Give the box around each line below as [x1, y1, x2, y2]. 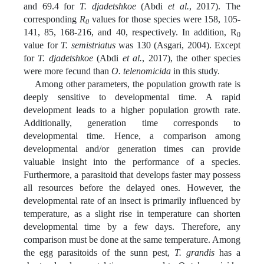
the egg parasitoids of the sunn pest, [24, 247, 174, 258]
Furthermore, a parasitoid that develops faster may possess [24, 169, 240, 180]
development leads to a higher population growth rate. [24, 104, 240, 115]
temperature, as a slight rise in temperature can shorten [24, 208, 240, 219]
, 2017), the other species [142, 52, 241, 63]
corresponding [24, 14, 80, 24]
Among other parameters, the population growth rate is [34, 78, 240, 89]
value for [24, 39, 61, 50]
